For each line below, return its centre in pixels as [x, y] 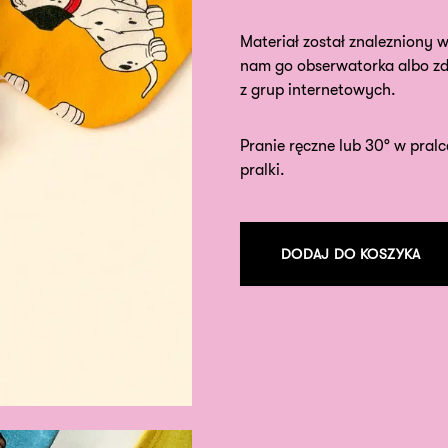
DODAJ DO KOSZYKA [351, 254]
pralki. [262, 170]
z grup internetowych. [318, 90]
